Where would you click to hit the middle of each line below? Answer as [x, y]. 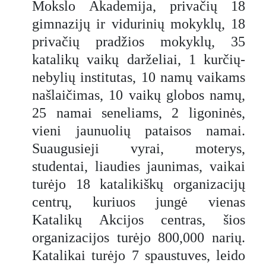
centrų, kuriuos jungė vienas [139, 202]
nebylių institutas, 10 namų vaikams [139, 77]
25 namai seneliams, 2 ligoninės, [139, 113]
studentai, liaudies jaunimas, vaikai [139, 166]
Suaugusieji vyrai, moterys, [139, 148]
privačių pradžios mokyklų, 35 [139, 41]
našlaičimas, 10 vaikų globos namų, [139, 95]
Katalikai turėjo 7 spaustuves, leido [139, 255]
